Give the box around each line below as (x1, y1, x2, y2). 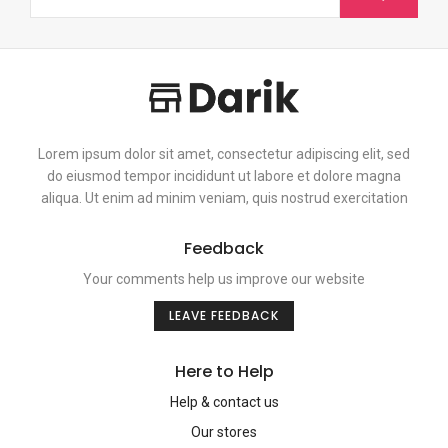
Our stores (191, 423, 257, 440)
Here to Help (174, 359, 274, 383)
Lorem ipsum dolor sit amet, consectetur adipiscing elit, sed (38, 145, 410, 162)
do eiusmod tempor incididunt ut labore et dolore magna (47, 167, 401, 184)
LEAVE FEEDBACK (169, 306, 279, 324)
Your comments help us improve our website (83, 270, 365, 287)
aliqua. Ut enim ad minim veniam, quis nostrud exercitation (40, 189, 408, 206)
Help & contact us (169, 393, 279, 410)
